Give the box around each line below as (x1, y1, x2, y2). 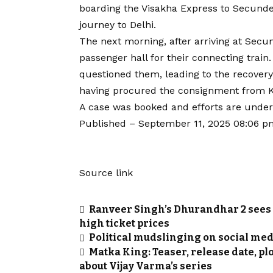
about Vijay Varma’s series (79, 260, 212, 272)
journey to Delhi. (79, 19, 156, 31)
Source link (79, 167, 133, 179)
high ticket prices (79, 218, 169, 230)
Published (79, 118, 129, 130)
